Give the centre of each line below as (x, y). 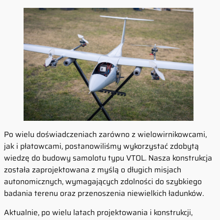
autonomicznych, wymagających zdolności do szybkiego (103, 181)
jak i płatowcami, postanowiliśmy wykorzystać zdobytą (101, 146)
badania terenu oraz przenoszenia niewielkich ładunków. (104, 193)
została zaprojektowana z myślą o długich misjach (93, 169)
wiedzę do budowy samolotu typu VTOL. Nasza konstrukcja (108, 158)
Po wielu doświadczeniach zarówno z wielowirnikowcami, (105, 134)
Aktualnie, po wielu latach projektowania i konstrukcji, (98, 213)
